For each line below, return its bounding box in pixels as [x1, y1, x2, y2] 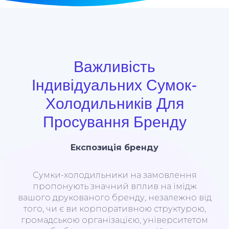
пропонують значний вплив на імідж [32, 181, 197, 191]
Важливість [74, 57, 155, 77]
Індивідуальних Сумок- [32, 76, 197, 95]
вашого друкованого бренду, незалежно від [17, 192, 212, 202]
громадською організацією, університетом [21, 215, 208, 225]
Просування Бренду [42, 112, 187, 132]
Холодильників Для [45, 94, 184, 113]
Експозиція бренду [71, 142, 158, 152]
